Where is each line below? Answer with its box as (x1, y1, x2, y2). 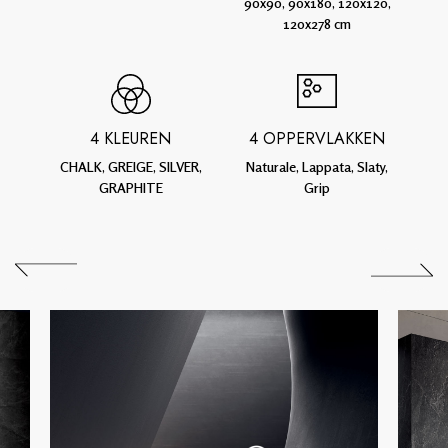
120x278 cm (283, 15, 352, 32)
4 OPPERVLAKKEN (249, 127, 386, 150)
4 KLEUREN (90, 127, 172, 150)
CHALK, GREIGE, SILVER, (59, 158, 202, 175)
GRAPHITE (98, 179, 163, 196)
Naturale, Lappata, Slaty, (246, 158, 389, 175)
